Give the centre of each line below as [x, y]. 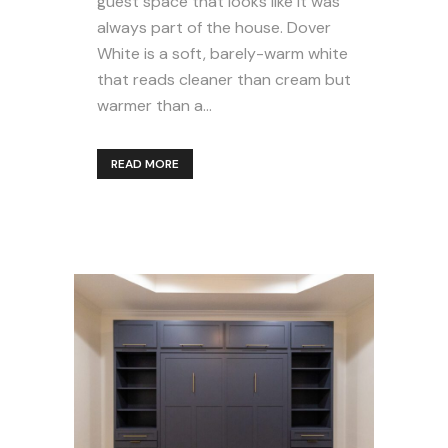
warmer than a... [154, 105]
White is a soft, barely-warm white [222, 53]
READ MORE [145, 163]
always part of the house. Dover [214, 27]
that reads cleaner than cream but [224, 79]
